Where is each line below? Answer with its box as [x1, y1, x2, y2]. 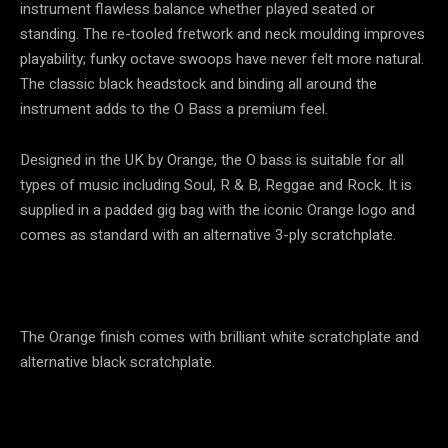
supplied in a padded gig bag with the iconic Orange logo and [20, 199, 415, 222]
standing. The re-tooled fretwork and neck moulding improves [20, 23, 425, 46]
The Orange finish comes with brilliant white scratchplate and [20, 326, 419, 349]
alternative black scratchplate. [20, 351, 215, 374]
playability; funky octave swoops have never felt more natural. [20, 48, 424, 71]
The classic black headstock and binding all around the [20, 73, 377, 96]
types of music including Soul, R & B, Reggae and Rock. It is [20, 174, 412, 197]
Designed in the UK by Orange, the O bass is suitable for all [20, 149, 404, 172]
